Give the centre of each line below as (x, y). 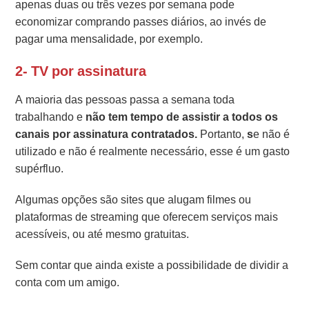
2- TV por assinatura (81, 71)
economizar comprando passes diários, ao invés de (141, 21)
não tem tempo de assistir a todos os (182, 117)
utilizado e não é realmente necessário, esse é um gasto (153, 151)
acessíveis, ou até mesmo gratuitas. (102, 234)
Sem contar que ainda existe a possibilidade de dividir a (152, 265)
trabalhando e (51, 117)
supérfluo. (40, 168)
